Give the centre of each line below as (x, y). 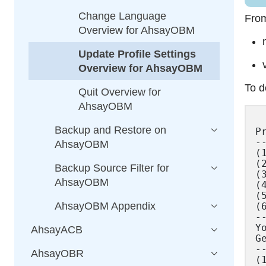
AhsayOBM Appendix (105, 206)
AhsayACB (57, 230)
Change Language (122, 16)
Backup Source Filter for (112, 168)
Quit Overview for (120, 92)
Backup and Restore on (110, 130)
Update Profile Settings (137, 54)
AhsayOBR (57, 254)
